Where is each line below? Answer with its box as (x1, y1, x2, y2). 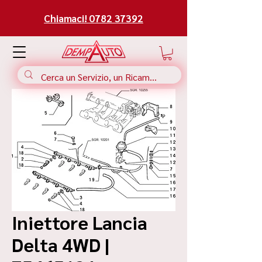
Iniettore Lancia (12, 209, 147, 234)
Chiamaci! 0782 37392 (44, 12, 143, 25)
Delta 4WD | (12, 232, 109, 256)
